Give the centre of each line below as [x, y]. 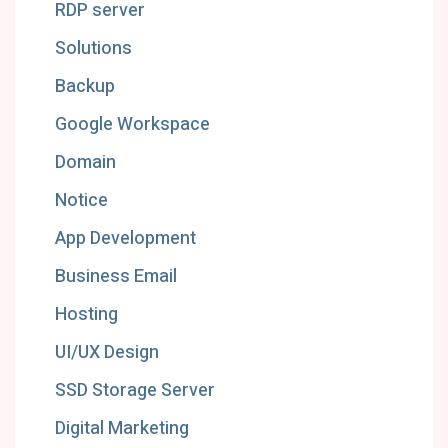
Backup [85, 86]
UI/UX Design [107, 352]
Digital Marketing [122, 428]
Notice [81, 200]
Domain [85, 162]
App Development [125, 238]
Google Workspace [132, 124]
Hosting [86, 314]
